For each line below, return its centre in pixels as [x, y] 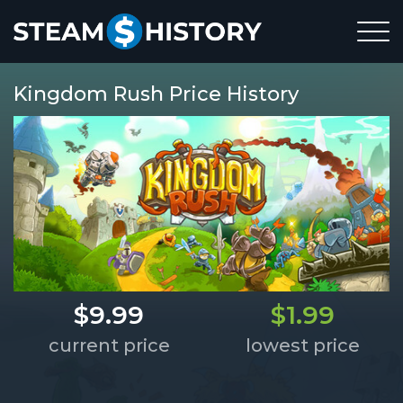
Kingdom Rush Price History [156, 94]
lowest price [303, 346]
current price [109, 346]
